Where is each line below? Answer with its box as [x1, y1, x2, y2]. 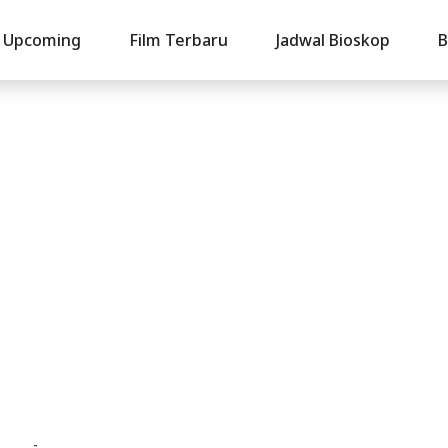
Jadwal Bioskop [275, 29, 390, 51]
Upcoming [2, 29, 81, 51]
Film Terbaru [128, 29, 228, 51]
